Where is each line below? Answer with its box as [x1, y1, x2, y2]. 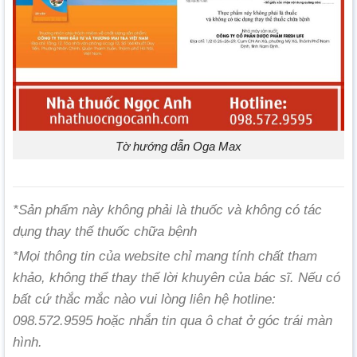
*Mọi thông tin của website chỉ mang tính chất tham [13, 248, 317, 264]
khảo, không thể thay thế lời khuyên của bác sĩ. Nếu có [13, 269, 340, 285]
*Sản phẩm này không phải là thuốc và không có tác [13, 202, 322, 218]
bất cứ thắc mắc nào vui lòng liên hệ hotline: [13, 291, 276, 307]
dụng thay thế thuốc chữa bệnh [13, 223, 197, 239]
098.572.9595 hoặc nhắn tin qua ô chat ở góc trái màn [13, 312, 332, 328]
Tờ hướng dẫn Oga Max [116, 139, 241, 153]
